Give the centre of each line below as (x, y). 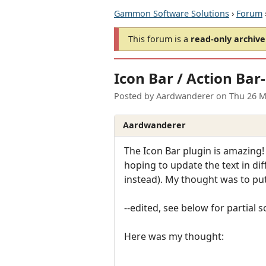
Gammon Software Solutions (172, 13)
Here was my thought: (174, 236)
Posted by (135, 96)
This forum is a (159, 39)
